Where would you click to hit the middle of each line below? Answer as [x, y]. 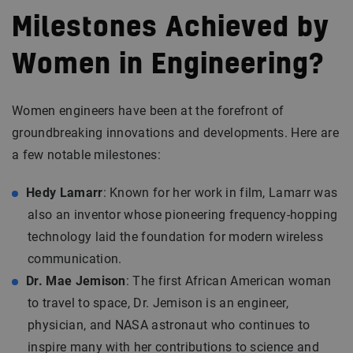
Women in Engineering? [168, 65]
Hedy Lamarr [65, 193]
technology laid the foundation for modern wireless [176, 237]
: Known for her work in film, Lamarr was [220, 193]
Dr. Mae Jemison [76, 281]
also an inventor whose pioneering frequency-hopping [183, 215]
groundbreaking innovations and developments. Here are [175, 133]
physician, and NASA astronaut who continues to [169, 325]
